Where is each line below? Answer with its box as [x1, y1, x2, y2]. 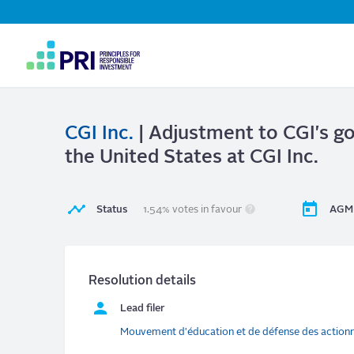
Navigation [24, 40, 128, 60]
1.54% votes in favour [143, 205, 242, 216]
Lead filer [120, 303, 165, 314]
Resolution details [88, 275, 196, 288]
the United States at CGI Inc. [65, 148, 318, 168]
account [24, 88, 102, 110]
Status [96, 205, 127, 216]
